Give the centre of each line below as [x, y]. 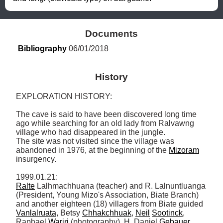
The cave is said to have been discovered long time [106, 114]
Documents [111, 33]
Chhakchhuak [107, 213]
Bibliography [42, 48]
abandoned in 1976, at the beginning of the [92, 150]
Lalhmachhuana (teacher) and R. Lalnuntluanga [120, 186]
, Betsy [69, 213]
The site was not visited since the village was [95, 141]
